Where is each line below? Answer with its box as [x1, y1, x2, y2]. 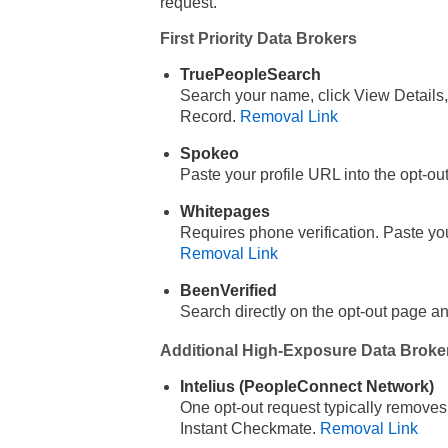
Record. [179, 108, 240, 126]
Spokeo [179, 145, 239, 163]
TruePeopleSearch [179, 66, 321, 84]
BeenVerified [179, 282, 277, 300]
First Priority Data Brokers [159, 30, 357, 48]
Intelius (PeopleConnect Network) [179, 378, 434, 396]
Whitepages [179, 203, 270, 221]
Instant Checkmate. [179, 420, 320, 438]
